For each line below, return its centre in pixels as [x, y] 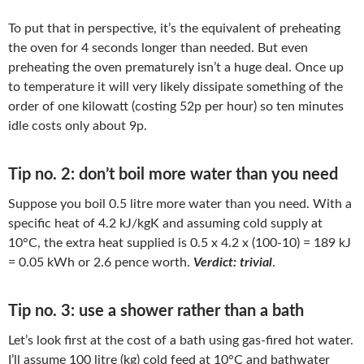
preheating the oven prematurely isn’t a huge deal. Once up [176, 68]
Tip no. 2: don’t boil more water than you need [173, 175]
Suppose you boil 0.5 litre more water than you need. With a [180, 204]
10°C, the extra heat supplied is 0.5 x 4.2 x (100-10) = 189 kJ [180, 243]
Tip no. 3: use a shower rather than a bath [156, 312]
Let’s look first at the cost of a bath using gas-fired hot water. [181, 341]
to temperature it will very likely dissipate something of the [175, 87]
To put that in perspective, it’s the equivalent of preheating [174, 29]
